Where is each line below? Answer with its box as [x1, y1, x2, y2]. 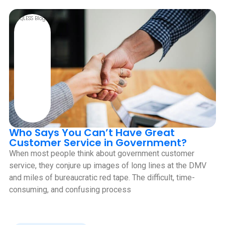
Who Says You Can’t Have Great [9, 126, 175, 140]
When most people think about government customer [9, 149, 194, 159]
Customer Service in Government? [9, 136, 187, 150]
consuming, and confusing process [9, 185, 131, 195]
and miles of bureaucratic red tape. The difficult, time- [9, 173, 195, 183]
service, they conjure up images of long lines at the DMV [9, 161, 206, 171]
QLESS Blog [19, 15, 46, 23]
